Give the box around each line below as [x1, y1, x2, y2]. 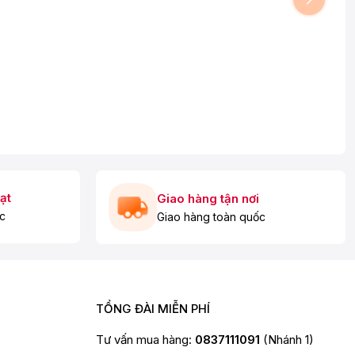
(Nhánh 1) [262, 331, 314, 347]
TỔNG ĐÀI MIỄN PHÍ [95, 300, 210, 316]
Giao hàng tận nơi [157, 190, 259, 206]
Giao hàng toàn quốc [157, 209, 265, 223]
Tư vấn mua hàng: [95, 331, 195, 347]
